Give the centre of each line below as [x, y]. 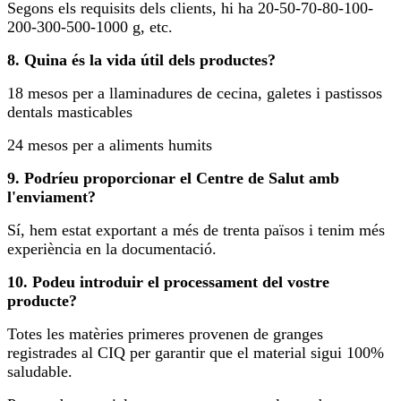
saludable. [40, 371]
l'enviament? [51, 196]
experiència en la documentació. [112, 248]
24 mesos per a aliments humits [110, 145]
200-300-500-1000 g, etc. [90, 26]
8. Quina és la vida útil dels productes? [141, 60]
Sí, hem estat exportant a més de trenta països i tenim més [196, 230]
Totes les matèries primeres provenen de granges [165, 333]
